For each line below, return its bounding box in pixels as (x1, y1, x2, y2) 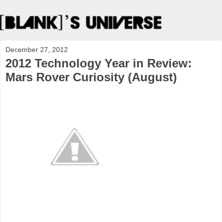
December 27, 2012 (5, 46, 68, 54)
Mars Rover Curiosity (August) (5, 70, 177, 84)
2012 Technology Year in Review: (5, 56, 192, 70)
